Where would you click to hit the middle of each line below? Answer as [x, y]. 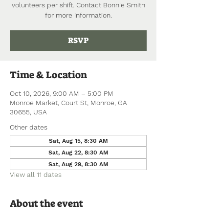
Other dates [29, 127]
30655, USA [28, 112]
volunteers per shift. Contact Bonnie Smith [78, 5]
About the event [46, 203]
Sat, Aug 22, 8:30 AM [78, 153]
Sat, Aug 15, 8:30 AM [78, 141]
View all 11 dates [36, 175]
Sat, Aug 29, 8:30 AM [78, 164]
